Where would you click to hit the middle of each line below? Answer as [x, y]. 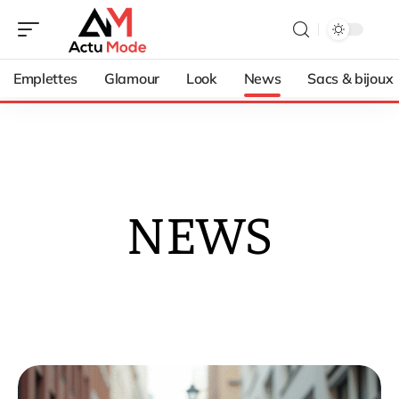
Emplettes [46, 78]
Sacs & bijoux [350, 78]
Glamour [132, 78]
